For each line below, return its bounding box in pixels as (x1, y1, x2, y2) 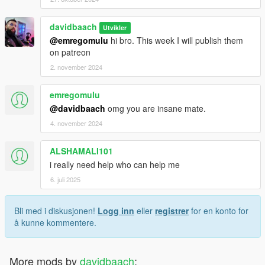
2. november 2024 (50, 62, 102, 72)
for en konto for (189, 204, 248, 216)
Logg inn (98, 204, 134, 216)
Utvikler (103, 22, 127, 32)
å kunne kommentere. (14, 216, 96, 228)
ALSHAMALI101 (50, 144, 113, 157)
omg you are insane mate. (105, 102, 206, 114)
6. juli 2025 (50, 174, 80, 184)
